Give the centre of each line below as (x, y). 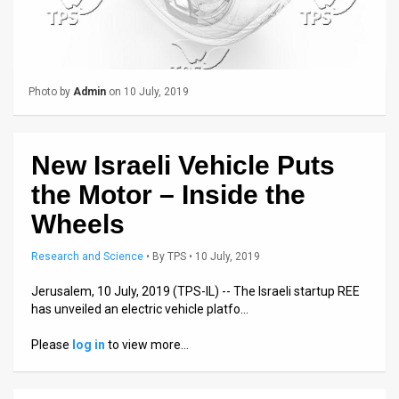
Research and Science (87, 256)
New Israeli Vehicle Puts (183, 165)
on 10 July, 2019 (147, 91)
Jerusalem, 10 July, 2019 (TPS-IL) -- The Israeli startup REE (195, 291)
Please (52, 344)
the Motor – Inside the (168, 194)
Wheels (78, 224)
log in (89, 344)
